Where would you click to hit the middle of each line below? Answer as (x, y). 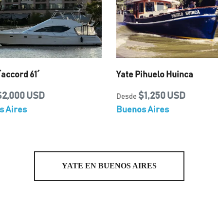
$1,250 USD (162, 96)
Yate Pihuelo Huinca (155, 75)
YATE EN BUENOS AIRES (109, 166)
